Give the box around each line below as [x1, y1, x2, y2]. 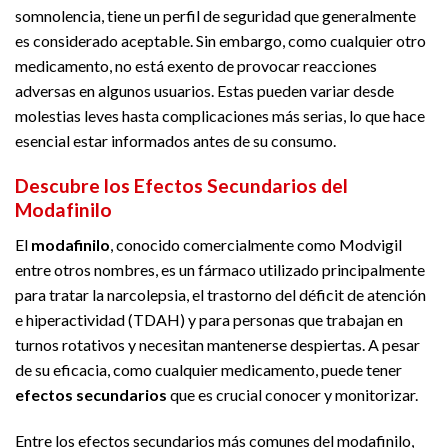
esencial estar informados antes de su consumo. [15, 131, 336, 151]
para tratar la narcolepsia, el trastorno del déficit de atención [15, 284, 426, 304]
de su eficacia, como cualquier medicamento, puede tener [15, 359, 402, 379]
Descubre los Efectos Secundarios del [15, 174, 348, 198]
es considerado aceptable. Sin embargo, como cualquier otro [15, 31, 426, 51]
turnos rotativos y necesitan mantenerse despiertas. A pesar [15, 334, 420, 354]
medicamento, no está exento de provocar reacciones [15, 56, 377, 76]
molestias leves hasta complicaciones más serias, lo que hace [15, 106, 425, 126]
